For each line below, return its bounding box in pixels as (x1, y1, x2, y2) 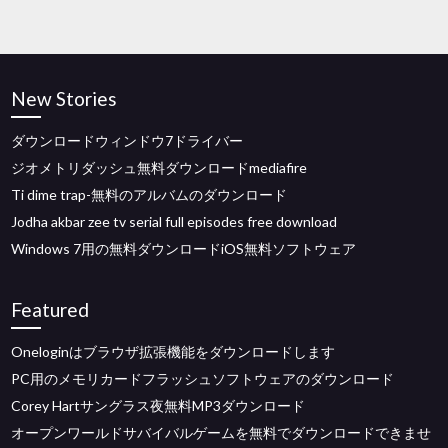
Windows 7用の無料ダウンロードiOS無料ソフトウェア (11, 240, 357, 257)
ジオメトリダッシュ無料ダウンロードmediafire (11, 159, 308, 176)
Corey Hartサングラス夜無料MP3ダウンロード (11, 397, 306, 414)
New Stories (11, 87, 118, 110)
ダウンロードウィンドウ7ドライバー (11, 132, 244, 149)
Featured (11, 298, 90, 321)
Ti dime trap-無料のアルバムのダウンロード (11, 186, 288, 203)
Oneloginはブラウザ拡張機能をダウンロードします (11, 343, 336, 360)
